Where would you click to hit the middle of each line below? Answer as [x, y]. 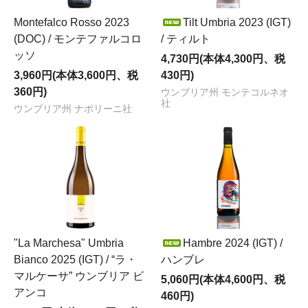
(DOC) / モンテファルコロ [78, 38]
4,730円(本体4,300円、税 [223, 58]
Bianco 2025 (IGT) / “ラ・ [75, 259]
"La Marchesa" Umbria [69, 243]
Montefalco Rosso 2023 [71, 22]
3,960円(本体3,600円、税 [76, 75]
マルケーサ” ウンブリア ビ [79, 276]
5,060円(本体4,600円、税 [223, 279]
